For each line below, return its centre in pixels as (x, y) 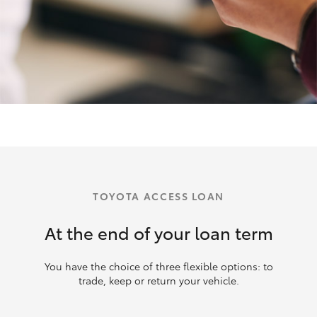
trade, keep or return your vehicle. (158, 280)
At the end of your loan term (158, 232)
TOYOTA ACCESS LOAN (158, 196)
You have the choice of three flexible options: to (158, 266)
